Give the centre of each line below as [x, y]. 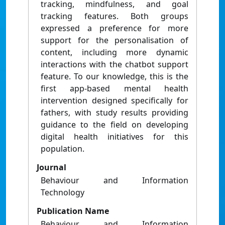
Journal [51, 167]
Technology [63, 193]
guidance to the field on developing [115, 125]
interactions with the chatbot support [115, 65]
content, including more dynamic [115, 52]
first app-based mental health [115, 89]
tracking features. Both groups [115, 16]
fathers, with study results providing [115, 113]
